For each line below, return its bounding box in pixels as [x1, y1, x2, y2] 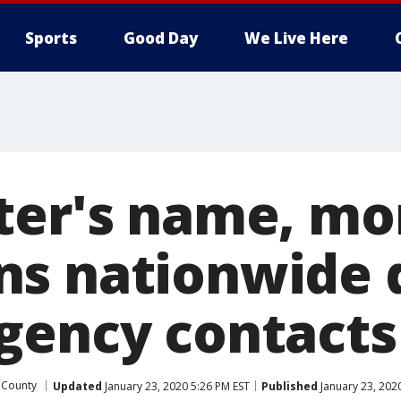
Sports [25, 28, 77, 48]
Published [261, 378, 318, 394]
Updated [53, 378, 102, 394]
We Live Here [244, 28, 348, 48]
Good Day [124, 28, 198, 48]
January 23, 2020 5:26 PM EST [102, 378, 250, 394]
